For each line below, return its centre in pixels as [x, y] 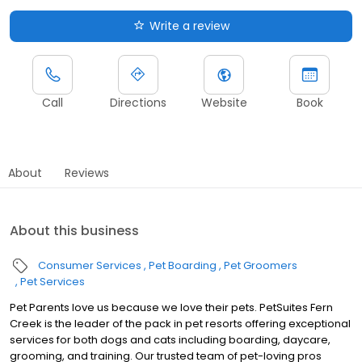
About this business [74, 230]
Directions [138, 102]
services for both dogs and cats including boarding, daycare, [170, 339]
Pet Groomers [261, 265]
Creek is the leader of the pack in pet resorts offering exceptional [180, 323]
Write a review [189, 25]
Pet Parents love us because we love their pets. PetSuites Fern [171, 307]
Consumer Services [90, 265]
